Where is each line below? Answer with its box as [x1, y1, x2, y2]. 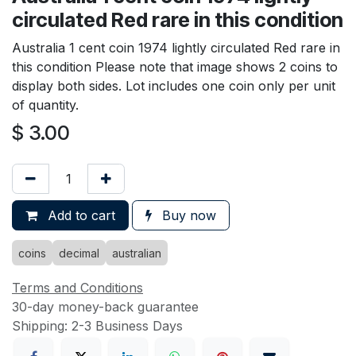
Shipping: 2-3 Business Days [12, 317, 183, 334]
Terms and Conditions [12, 279, 143, 296]
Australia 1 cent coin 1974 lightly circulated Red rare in [12, 39, 340, 56]
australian [112, 246, 161, 260]
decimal [59, 246, 99, 260]
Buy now [158, 207, 216, 223]
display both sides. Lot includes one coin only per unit [12, 77, 335, 94]
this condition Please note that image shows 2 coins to [12, 58, 338, 75]
